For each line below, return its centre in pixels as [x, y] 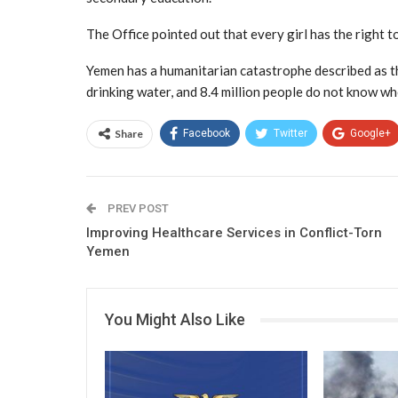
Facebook [207, 133]
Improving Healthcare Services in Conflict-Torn [234, 233]
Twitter [291, 133]
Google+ [370, 133]
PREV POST [137, 208]
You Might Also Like [175, 319]
